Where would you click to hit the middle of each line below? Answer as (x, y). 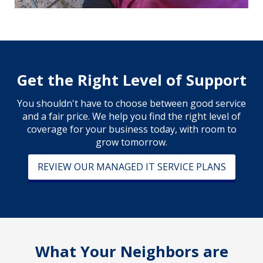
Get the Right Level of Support (131, 80)
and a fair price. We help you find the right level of (131, 116)
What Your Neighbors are (131, 251)
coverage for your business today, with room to (131, 129)
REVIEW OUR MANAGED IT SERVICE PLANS (131, 166)
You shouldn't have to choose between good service (131, 103)
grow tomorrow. (131, 142)
